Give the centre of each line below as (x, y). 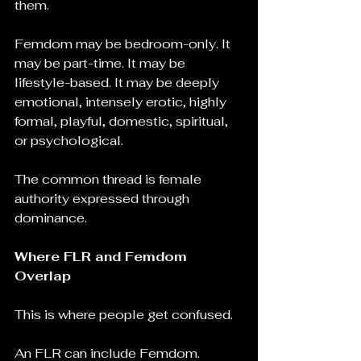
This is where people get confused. (124, 315)
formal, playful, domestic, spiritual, (123, 121)
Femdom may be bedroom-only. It (124, 44)
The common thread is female (110, 179)
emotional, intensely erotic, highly (122, 102)
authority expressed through (104, 199)
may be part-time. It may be (102, 63)
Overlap (43, 276)
